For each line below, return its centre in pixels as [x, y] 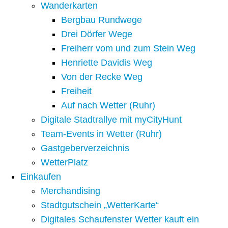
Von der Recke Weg [102, 77]
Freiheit [76, 91]
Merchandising [70, 191]
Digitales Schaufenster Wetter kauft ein [120, 220]
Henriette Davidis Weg [107, 63]
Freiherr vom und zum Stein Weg [128, 49]
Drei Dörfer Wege [97, 34]
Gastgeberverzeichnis [85, 148]
